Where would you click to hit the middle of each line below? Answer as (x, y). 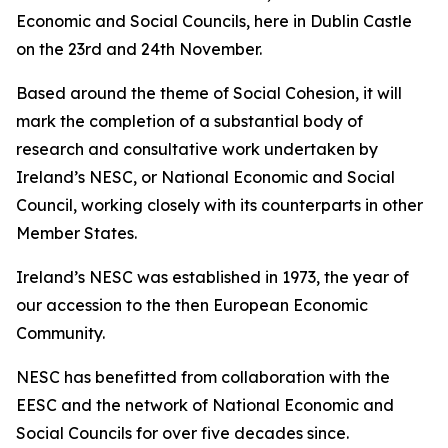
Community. (60, 333)
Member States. (76, 233)
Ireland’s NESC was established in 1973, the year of (212, 277)
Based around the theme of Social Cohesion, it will (209, 93)
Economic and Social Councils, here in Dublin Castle (214, 21)
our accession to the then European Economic (192, 305)
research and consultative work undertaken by (197, 149)
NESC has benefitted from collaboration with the (203, 377)
